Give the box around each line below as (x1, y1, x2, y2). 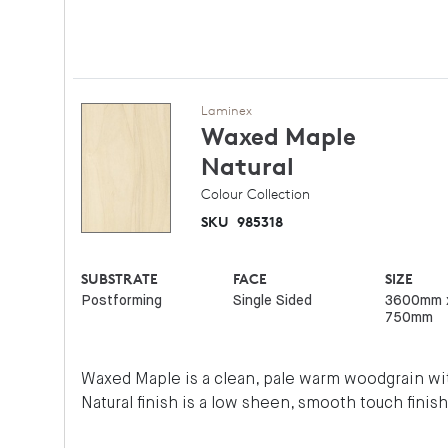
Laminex (201, 102, 252, 118)
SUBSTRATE (81, 270, 159, 287)
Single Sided (232, 294, 312, 308)
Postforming (81, 294, 163, 308)
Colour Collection (201, 185, 310, 202)
